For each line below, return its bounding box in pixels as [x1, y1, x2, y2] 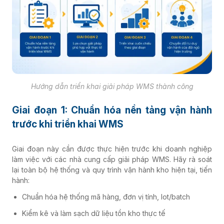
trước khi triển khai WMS [12, 118, 123, 130]
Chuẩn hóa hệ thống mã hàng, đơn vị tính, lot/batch [22, 192, 190, 201]
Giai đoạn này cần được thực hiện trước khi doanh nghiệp [12, 144, 212, 153]
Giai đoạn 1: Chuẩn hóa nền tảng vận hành [12, 104, 212, 116]
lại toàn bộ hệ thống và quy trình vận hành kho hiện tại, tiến [12, 165, 212, 174]
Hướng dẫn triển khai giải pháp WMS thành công [30, 82, 193, 91]
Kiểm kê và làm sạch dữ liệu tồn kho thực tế [22, 209, 165, 218]
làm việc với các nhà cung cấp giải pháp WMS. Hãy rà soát [12, 155, 212, 164]
